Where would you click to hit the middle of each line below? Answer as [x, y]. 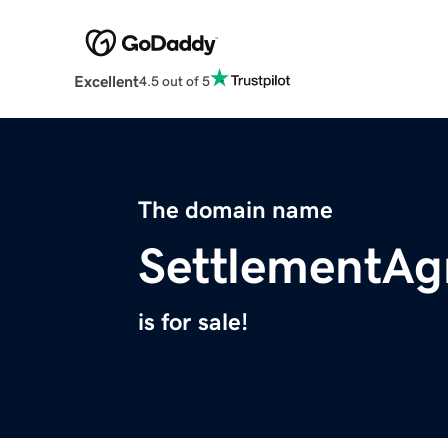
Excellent [106, 81]
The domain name [235, 210]
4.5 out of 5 [174, 80]
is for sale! [193, 322]
